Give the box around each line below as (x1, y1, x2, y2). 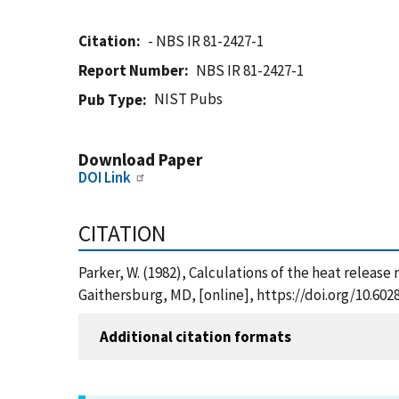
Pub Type (78, 90, 142, 110)
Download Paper (78, 149, 202, 170)
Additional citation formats (100, 326, 291, 346)
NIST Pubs (154, 89, 224, 109)
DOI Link (78, 167, 131, 187)
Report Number (78, 61, 184, 80)
